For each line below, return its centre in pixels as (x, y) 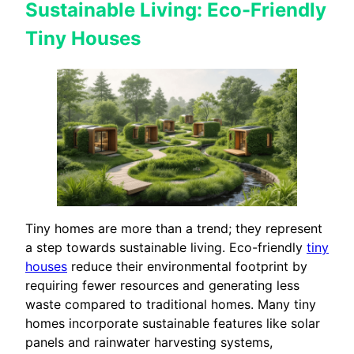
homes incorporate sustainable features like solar (173, 323)
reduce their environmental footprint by (187, 266)
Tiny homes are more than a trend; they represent (174, 228)
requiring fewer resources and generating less (162, 285)
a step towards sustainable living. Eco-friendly (166, 247)
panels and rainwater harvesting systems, (149, 342)
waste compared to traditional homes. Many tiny (171, 304)
